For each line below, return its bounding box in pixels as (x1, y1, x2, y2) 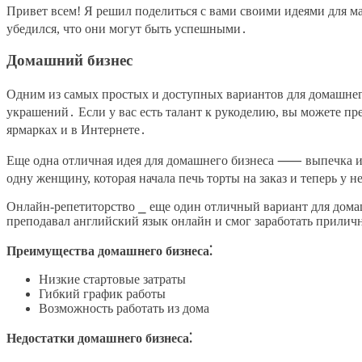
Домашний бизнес (6, 52, 133, 69)
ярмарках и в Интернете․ (6, 123, 146, 137)
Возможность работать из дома (39, 301, 209, 316)
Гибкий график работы (39, 287, 166, 301)
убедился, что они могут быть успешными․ (6, 21, 247, 36)
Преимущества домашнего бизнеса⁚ (6, 244, 213, 259)
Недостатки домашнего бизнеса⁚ (6, 331, 192, 346)
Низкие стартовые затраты (39, 272, 186, 287)
